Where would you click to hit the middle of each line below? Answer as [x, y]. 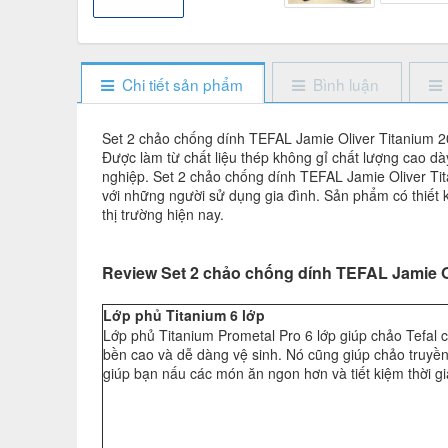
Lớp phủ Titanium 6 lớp [186, 315]
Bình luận [346, 84]
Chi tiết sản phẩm [182, 84]
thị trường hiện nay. [163, 214]
